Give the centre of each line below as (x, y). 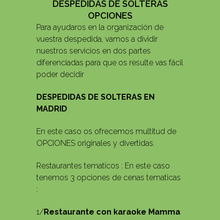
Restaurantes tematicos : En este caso (103, 166)
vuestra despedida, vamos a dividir (97, 39)
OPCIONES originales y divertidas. (96, 143)
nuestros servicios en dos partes (94, 51)
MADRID (52, 109)
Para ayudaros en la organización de (100, 27)
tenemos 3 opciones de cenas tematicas (109, 178)
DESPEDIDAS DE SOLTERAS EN (96, 97)
